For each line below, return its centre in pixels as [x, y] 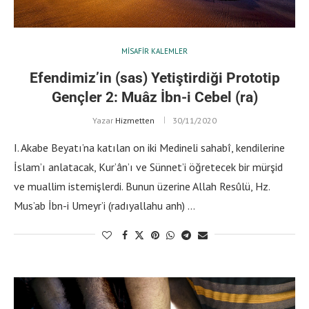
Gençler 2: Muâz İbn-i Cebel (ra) [154, 97]
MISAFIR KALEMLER [154, 51]
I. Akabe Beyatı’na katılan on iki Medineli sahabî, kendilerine [149, 147]
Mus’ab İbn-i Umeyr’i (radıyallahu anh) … [104, 205]
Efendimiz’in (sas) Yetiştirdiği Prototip [154, 78]
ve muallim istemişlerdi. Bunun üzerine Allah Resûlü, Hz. [142, 186]
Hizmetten [135, 120]
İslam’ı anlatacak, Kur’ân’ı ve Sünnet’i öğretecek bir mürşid [148, 167]
